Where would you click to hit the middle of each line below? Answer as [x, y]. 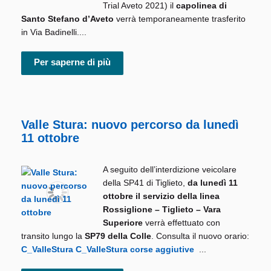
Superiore [123, 223]
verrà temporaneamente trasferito [180, 19]
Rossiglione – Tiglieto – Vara [162, 210]
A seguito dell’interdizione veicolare [170, 170]
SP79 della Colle [118, 236]
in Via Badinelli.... [54, 32]
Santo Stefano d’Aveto [67, 19]
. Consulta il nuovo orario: [200, 236]
